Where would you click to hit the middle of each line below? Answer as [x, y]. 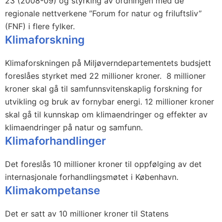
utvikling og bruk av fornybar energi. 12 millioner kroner [110, 102]
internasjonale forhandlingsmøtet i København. [92, 177]
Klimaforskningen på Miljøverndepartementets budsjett [108, 63]
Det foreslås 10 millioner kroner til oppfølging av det [103, 164]
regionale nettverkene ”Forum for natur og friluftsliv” [103, 13]
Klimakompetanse [53, 190]
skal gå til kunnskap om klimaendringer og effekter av [106, 114]
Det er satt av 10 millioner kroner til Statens [87, 214]
